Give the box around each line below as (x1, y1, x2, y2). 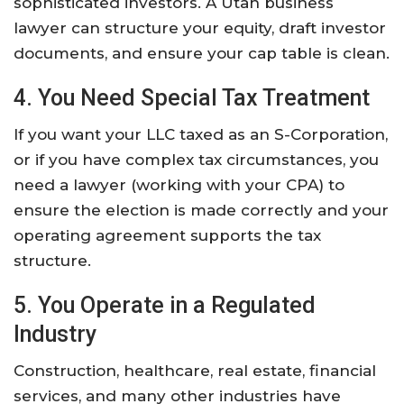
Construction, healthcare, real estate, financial (14, 362, 376, 381)
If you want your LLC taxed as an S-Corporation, (14, 125, 388, 144)
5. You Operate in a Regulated (14, 292, 316, 319)
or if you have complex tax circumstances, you (14, 151, 379, 170)
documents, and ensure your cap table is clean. (14, 44, 390, 63)
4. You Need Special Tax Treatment (14, 85, 370, 112)
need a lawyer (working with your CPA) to (14, 176, 344, 195)
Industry (14, 321, 96, 348)
